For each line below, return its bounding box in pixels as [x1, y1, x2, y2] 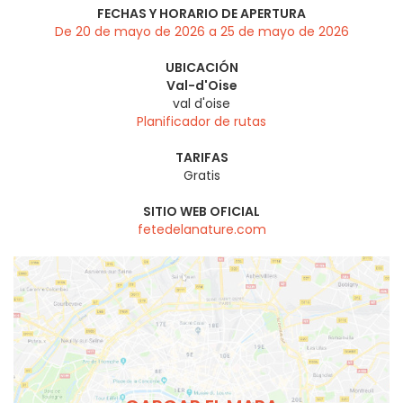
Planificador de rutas [137, 112, 266, 131]
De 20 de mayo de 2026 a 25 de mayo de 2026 [54, 22, 349, 41]
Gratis [183, 166, 220, 185]
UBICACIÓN [165, 58, 238, 77]
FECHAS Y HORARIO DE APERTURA [97, 4, 306, 23]
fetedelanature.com [137, 220, 266, 239]
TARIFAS [175, 148, 228, 167]
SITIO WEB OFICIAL [143, 202, 260, 221]
